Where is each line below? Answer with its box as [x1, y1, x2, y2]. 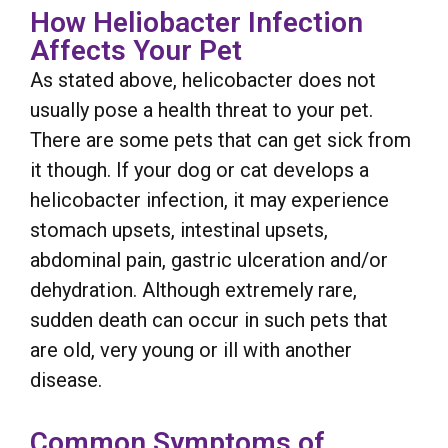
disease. [30, 367, 102, 392]
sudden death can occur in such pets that [30, 307, 388, 332]
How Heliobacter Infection [30, 5, 363, 39]
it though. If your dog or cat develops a [30, 157, 369, 182]
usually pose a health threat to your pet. [30, 97, 373, 122]
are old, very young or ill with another [30, 337, 352, 362]
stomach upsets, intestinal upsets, [30, 217, 328, 242]
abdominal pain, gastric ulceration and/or [30, 247, 388, 272]
